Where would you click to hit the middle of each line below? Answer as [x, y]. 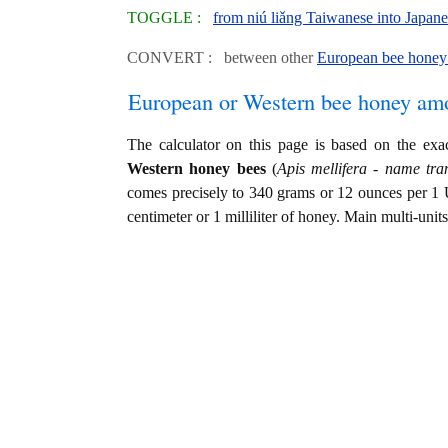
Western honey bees [196, 168]
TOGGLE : [170, 17]
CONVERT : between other [222, 57]
